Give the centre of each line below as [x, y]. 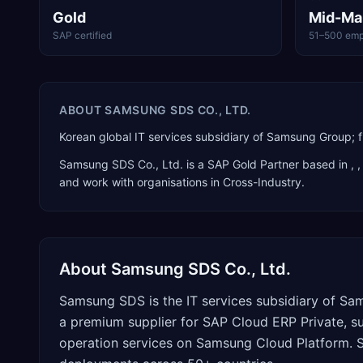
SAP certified [82, 35]
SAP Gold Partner [253, 164]
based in [325, 164]
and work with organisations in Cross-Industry [180, 182]
